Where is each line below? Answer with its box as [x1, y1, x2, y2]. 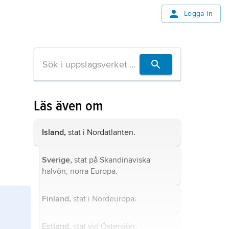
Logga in [184, 9, 213, 18]
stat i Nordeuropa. [71, 194, 136, 204]
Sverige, [42, 155, 72, 165]
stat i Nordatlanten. [66, 127, 135, 138]
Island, [42, 127, 66, 138]
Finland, [42, 194, 71, 204]
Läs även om [34, 97, 103, 114]
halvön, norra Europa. [42, 166, 118, 176]
